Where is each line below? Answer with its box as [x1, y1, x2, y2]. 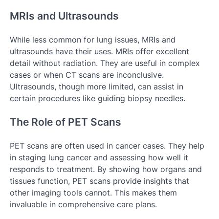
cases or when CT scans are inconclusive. [10, 69, 164, 80]
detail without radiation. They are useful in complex [10, 58, 200, 68]
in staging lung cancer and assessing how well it [10, 152, 188, 162]
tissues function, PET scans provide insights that [10, 175, 189, 186]
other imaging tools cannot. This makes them [10, 187, 177, 197]
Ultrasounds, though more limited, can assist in [10, 81, 183, 91]
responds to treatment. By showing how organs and [10, 164, 202, 174]
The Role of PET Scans [10, 115, 121, 128]
